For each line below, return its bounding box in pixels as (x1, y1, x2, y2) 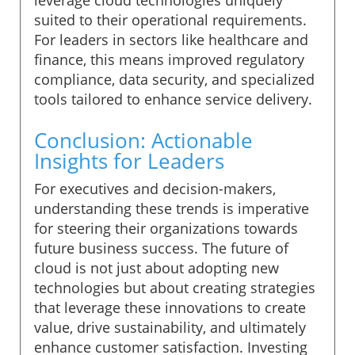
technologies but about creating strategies (34, 277, 315, 297)
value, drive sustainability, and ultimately (34, 317, 306, 337)
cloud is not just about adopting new (34, 258, 279, 277)
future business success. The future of (34, 238, 288, 258)
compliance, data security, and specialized (34, 69, 315, 89)
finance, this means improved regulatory (34, 49, 304, 69)
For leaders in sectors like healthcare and (34, 29, 308, 49)
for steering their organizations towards (34, 218, 298, 238)
